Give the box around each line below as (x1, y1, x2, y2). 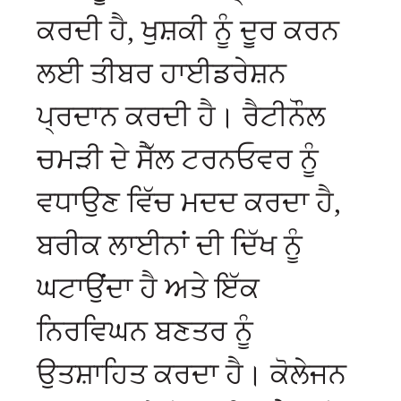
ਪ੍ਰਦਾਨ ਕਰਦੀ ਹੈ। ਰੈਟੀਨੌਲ (37, 99, 327, 132)
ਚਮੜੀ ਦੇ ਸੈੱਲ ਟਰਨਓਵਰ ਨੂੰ (37, 142, 320, 175)
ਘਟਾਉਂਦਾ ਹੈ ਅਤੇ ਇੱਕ (37, 271, 260, 304)
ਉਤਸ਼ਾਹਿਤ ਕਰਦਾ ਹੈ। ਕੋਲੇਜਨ (37, 357, 347, 390)
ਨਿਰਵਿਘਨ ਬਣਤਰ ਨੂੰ (37, 314, 254, 347)
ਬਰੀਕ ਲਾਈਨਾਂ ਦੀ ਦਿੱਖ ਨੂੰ (37, 228, 303, 261)
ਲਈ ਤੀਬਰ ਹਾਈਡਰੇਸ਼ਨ (37, 56, 287, 90)
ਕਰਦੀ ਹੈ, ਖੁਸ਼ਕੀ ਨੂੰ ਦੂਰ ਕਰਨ (37, 13, 340, 47)
